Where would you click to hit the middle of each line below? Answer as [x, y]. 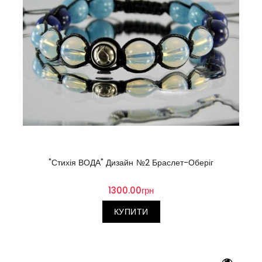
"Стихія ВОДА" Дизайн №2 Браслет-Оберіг [131, 162]
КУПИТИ [131, 211]
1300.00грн [131, 190]
